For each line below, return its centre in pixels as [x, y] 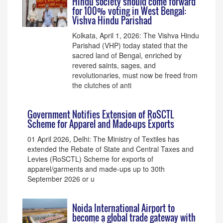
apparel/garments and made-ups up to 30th [96, 169]
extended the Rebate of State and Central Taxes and [111, 149]
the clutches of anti [102, 85]
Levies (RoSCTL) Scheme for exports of [90, 159]
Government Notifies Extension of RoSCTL [101, 114]
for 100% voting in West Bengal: [129, 11]
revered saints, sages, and [114, 65]
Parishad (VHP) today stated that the [130, 45]
